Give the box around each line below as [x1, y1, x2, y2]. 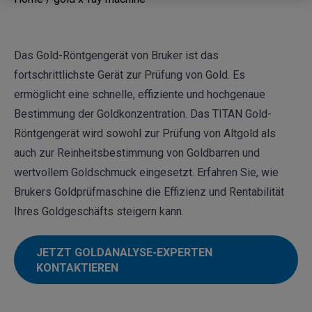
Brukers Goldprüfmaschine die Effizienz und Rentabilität [14, 185, 284, 198]
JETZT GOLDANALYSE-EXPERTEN [36, 245, 212, 259]
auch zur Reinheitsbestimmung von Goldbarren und [14, 146, 260, 159]
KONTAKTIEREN [36, 260, 118, 274]
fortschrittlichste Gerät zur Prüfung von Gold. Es [14, 68, 245, 81]
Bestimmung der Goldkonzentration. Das [14, 107, 212, 120]
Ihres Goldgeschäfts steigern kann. [14, 205, 184, 218]
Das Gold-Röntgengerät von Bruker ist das [14, 49, 219, 62]
